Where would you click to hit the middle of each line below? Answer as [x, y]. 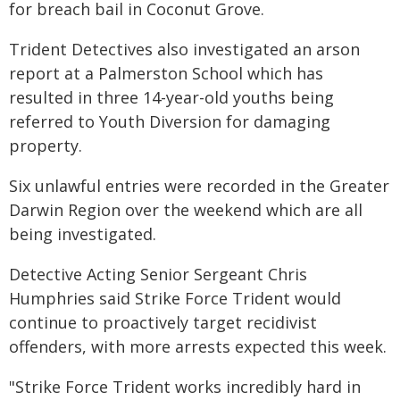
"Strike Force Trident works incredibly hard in [185, 387]
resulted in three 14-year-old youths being [171, 97]
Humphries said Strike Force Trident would [175, 298]
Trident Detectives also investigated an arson [184, 49]
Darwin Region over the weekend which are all [186, 210]
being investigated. [83, 234]
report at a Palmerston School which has [166, 73]
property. [46, 146]
